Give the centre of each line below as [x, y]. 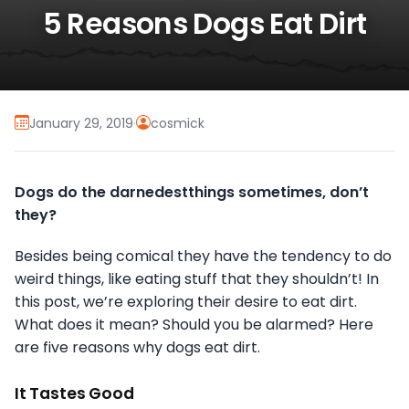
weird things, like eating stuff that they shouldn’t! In [197, 279]
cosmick [178, 123]
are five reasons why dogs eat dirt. [137, 348]
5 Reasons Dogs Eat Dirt [204, 24]
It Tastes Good [74, 394]
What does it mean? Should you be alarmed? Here [194, 325]
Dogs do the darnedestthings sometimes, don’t [192, 193]
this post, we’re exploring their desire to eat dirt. [186, 302]
